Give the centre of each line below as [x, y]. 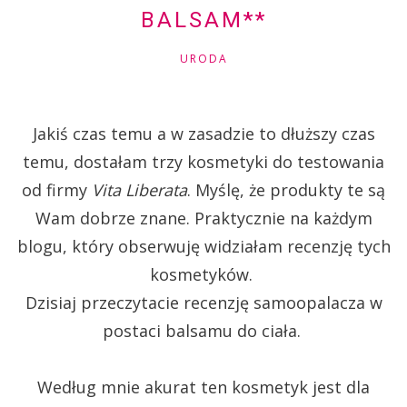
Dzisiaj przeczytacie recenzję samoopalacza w [203, 303]
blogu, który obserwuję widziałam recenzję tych [203, 247]
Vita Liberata [137, 190]
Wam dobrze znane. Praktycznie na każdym [203, 218]
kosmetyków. [203, 275]
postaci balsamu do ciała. [203, 331]
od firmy [55, 190]
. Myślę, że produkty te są [286, 190]
